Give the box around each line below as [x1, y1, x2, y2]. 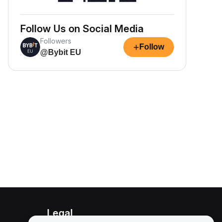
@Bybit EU [40, 48, 81, 56]
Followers [40, 37, 71, 45]
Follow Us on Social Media [20, 23, 144, 35]
